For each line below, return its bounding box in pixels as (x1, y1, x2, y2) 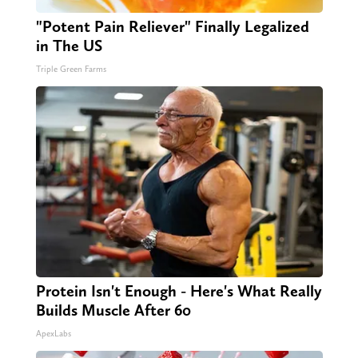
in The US (35, 36, 102, 56)
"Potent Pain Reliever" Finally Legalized (35, 17, 309, 37)
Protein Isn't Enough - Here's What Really (35, 281, 322, 301)
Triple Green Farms (35, 64, 106, 75)
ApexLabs (35, 328, 71, 340)
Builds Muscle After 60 (35, 300, 191, 320)
